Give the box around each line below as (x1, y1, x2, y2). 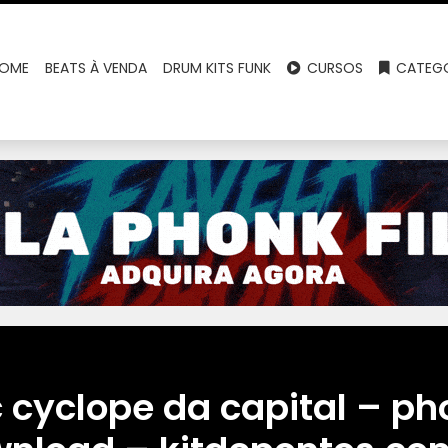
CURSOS (303, 58, 364, 78)
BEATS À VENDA (45, 58, 148, 78)
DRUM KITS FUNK (163, 58, 272, 78)
